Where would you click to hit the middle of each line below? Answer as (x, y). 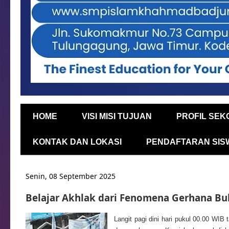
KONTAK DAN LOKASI (77, 142)
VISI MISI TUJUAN (117, 116)
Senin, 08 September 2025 (71, 176)
